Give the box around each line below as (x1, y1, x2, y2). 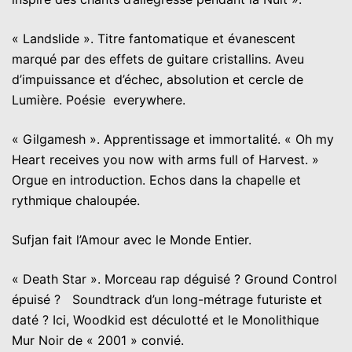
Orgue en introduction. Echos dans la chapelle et (12, 171, 301, 188)
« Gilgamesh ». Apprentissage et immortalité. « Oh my (12, 130, 334, 147)
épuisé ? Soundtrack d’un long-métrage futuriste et (12, 291, 322, 307)
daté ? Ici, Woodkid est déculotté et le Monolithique (12, 311, 319, 328)
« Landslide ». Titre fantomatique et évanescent (12, 30, 295, 46)
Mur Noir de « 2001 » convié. (12, 332, 184, 348)
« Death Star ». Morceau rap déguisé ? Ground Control (12, 270, 337, 287)
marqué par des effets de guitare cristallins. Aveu (12, 50, 304, 67)
